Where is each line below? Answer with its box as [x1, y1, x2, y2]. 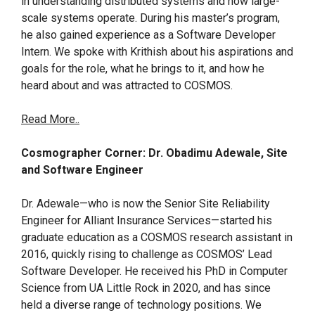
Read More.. [21, 112, 79, 126]
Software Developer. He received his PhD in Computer [21, 264, 288, 278]
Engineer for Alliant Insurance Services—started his [21, 214, 272, 227]
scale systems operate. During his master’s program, [21, 11, 280, 25]
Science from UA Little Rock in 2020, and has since [21, 281, 271, 295]
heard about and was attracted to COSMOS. [21, 79, 233, 92]
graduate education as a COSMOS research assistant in [21, 231, 292, 244]
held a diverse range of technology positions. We [21, 298, 262, 311]
